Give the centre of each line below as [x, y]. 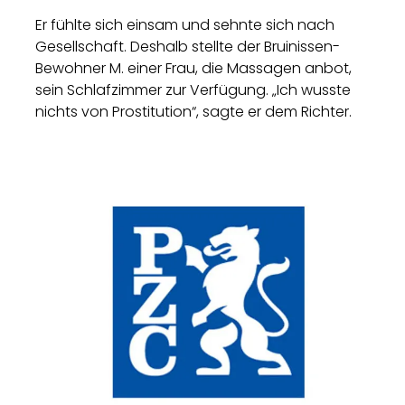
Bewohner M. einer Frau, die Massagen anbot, [194, 68]
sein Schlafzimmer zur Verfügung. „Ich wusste [193, 90]
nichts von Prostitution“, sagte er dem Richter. [194, 112]
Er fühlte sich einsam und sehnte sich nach [185, 25]
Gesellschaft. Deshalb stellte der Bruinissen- [188, 47]
